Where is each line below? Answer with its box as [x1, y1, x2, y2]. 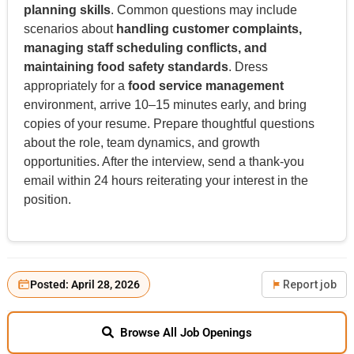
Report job [283, 277, 337, 291]
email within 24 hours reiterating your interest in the [23, 173, 308, 187]
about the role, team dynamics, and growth [23, 135, 260, 149]
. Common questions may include [110, 2, 297, 17]
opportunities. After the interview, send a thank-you [23, 154, 304, 168]
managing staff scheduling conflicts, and [23, 40, 267, 55]
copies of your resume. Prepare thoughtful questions [23, 116, 314, 130]
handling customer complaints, [115, 21, 302, 36]
